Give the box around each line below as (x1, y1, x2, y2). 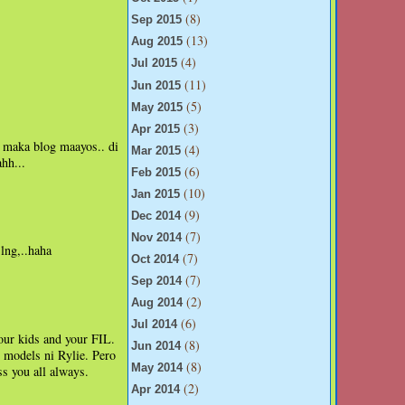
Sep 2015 (131, 14, 182, 27)
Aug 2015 (131, 35, 183, 49)
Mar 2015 (131, 144, 181, 157)
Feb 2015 (131, 165, 181, 179)
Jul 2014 (131, 318, 177, 332)
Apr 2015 (131, 122, 180, 136)
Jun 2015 (131, 79, 181, 92)
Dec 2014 (131, 209, 181, 222)
